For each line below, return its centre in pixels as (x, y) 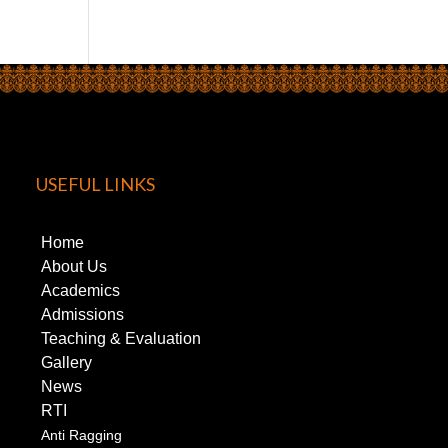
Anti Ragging (81, 435)
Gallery (66, 363)
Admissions (82, 315)
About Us (73, 267)
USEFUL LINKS (95, 184)
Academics (80, 291)
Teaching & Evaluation (120, 339)
